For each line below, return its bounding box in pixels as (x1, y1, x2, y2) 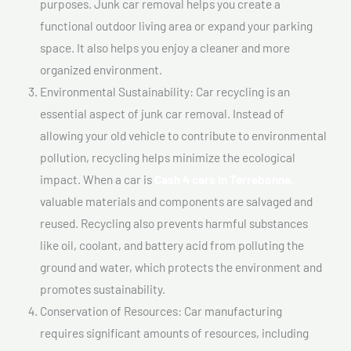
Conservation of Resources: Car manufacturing (40, 302, 282, 318)
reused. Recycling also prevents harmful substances (40, 215, 308, 230)
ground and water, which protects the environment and (40, 259, 322, 274)
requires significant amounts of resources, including (40, 324, 309, 340)
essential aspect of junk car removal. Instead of (40, 105, 284, 121)
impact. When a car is (40, 171, 154, 186)
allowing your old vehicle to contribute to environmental (40, 127, 327, 143)
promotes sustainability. (40, 280, 165, 296)
